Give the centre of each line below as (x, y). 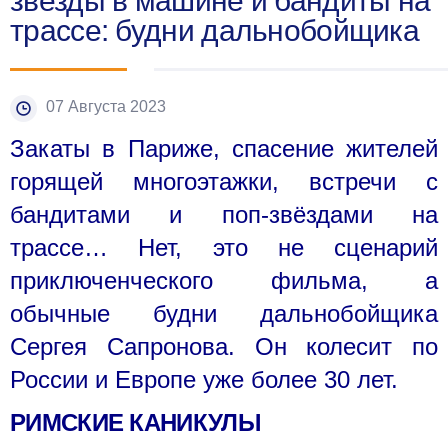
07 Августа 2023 (106, 106)
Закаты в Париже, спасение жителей (224, 148)
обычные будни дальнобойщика (224, 313)
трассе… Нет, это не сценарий (224, 247)
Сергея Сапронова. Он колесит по (224, 346)
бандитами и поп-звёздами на (224, 214)
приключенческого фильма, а (224, 280)
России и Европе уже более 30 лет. (204, 379)
